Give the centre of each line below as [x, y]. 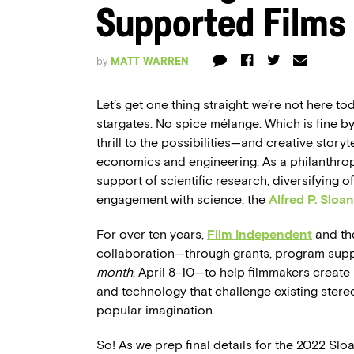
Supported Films [221, 26]
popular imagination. [156, 310]
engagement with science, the [183, 200]
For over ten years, [152, 234]
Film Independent [260, 234]
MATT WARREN [150, 61]
